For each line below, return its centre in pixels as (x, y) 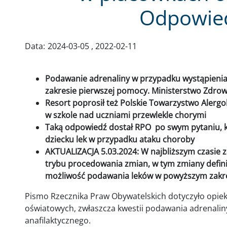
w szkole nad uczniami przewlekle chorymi (127, 115)
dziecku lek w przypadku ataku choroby (120, 139)
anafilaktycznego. (58, 220)
